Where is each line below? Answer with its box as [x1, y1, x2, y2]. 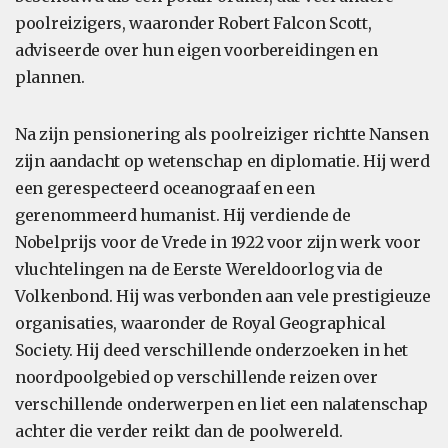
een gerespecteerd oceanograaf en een [15, 178, 315, 198]
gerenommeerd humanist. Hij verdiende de [15, 205, 351, 225]
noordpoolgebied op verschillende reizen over [15, 367, 378, 387]
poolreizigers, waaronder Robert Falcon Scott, [15, 13, 372, 33]
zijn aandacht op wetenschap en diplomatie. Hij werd [15, 151, 430, 171]
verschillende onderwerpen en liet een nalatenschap [15, 394, 429, 414]
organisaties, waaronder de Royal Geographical [15, 313, 386, 333]
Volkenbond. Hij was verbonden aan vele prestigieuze [15, 286, 431, 306]
